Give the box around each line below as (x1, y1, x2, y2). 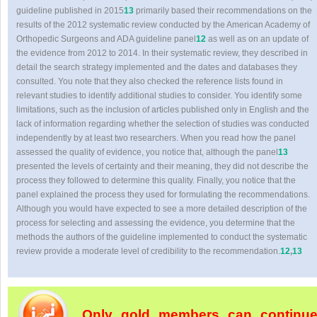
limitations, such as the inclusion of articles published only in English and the (16, 105, 310, 115)
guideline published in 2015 (16, 6, 125, 16)
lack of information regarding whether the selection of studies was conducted (16, 119, 310, 129)
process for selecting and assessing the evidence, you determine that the (16, 218, 296, 228)
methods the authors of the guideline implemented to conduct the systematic (16, 232, 308, 242)
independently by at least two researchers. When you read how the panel (16, 133, 296, 143)
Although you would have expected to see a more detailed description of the (16, 204, 308, 214)
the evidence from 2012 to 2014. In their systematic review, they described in (16, 48, 309, 58)
